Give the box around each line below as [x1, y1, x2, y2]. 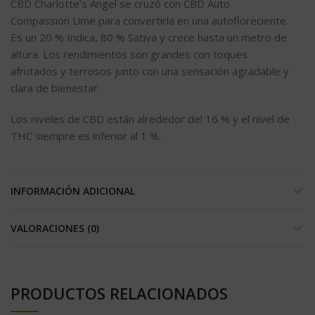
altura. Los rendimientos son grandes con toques [11, 47, 247, 62]
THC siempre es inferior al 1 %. [11, 129, 161, 143]
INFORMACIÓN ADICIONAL [11, 184, 135, 198]
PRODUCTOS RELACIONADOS [11, 283, 228, 304]
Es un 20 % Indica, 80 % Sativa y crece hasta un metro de [11, 30, 287, 45]
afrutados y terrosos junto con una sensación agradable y [11, 64, 289, 79]
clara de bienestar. [11, 81, 100, 96]
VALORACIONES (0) [11, 221, 99, 236]
